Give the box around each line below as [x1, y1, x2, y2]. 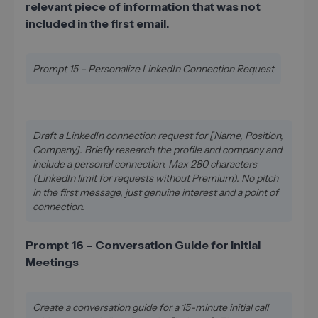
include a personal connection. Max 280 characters [33, 157, 257, 170]
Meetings [26, 254, 79, 269]
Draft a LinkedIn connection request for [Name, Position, [33, 128, 283, 142]
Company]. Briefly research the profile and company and [33, 143, 282, 156]
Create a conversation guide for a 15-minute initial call [33, 300, 268, 314]
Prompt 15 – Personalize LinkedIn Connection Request [33, 62, 274, 75]
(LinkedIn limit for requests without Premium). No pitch [33, 171, 278, 185]
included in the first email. [26, 16, 169, 31]
